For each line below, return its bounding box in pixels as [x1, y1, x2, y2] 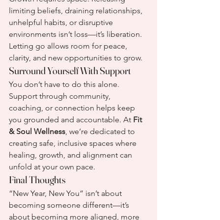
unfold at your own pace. [9, 162, 95, 171]
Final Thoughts [9, 173, 66, 186]
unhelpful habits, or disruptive [9, 18, 115, 27]
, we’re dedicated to [65, 127, 137, 136]
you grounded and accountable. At [9, 115, 133, 124]
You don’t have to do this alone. [9, 80, 121, 89]
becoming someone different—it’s [9, 200, 131, 210]
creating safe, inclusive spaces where [9, 138, 138, 148]
